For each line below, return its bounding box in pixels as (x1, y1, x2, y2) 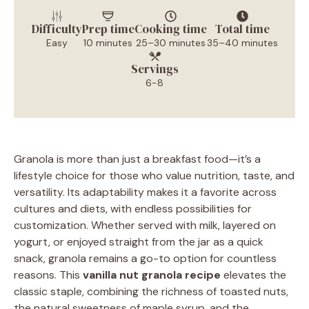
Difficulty (31, 20, 82, 37)
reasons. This (14, 267, 83, 282)
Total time (215, 20, 270, 37)
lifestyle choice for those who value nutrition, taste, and (14, 168, 295, 183)
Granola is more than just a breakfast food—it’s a (14, 151, 261, 166)
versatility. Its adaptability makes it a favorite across (14, 184, 277, 199)
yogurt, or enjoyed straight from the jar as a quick (14, 234, 263, 249)
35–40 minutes (206, 36, 278, 49)
